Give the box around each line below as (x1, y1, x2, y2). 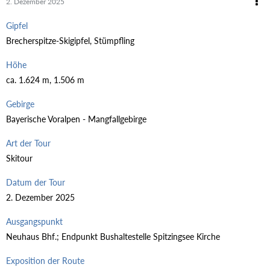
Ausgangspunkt (6, 216, 63, 227)
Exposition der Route (6, 255, 84, 266)
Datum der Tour (6, 177, 65, 187)
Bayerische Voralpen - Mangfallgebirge (6, 113, 146, 124)
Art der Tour (6, 137, 51, 148)
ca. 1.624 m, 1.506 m (6, 74, 84, 85)
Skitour (6, 152, 33, 163)
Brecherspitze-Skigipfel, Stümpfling (6, 35, 134, 46)
